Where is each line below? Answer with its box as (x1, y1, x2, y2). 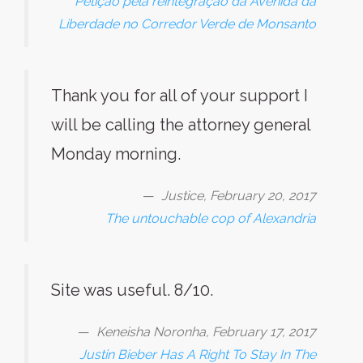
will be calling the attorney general (51, 115, 310, 135)
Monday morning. (51, 144, 181, 164)
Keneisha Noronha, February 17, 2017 (96, 324, 316, 340)
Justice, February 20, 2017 (161, 188, 316, 203)
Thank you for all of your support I (51, 86, 308, 105)
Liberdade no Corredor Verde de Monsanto (58, 16, 316, 32)
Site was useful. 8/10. (51, 280, 213, 300)
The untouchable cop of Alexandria (105, 211, 316, 226)
